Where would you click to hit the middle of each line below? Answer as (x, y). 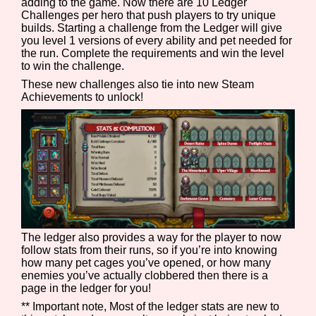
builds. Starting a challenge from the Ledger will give (152, 28)
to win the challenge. (73, 66)
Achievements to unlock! (83, 97)
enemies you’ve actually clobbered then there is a (145, 275)
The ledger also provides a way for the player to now (152, 237)
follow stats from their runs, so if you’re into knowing (150, 250)
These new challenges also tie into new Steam (138, 85)
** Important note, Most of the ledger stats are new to (151, 306)
